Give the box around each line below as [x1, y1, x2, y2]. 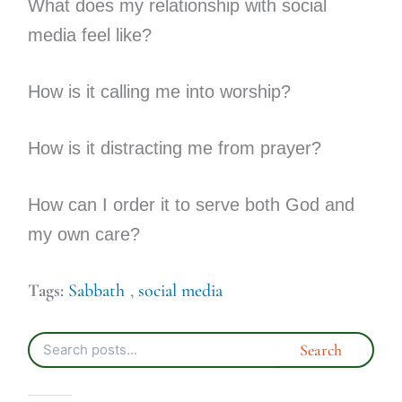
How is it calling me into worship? [27, 81, 291, 101]
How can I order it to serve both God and [27, 194, 354, 214]
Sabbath [67, 279, 125, 301]
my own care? [27, 223, 140, 244]
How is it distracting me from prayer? [27, 137, 321, 158]
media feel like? [27, 24, 152, 45]
